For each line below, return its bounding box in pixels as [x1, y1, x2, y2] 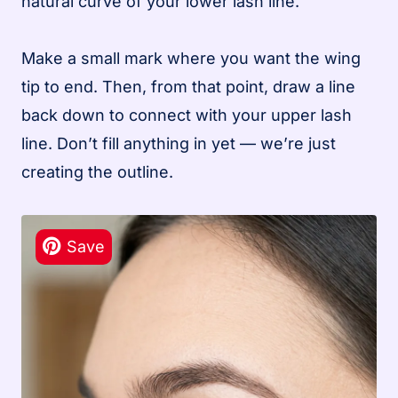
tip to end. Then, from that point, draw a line [21, 76, 355, 96]
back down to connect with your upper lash [21, 105, 352, 124]
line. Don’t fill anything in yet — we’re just [21, 133, 336, 153]
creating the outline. [21, 162, 173, 181]
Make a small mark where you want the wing [21, 48, 361, 68]
